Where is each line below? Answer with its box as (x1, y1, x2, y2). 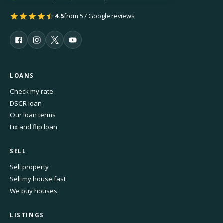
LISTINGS (10, 211, 44, 219)
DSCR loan (10, 99, 42, 108)
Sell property (10, 162, 49, 172)
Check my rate (10, 87, 53, 96)
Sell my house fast (10, 174, 66, 184)
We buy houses (10, 186, 57, 196)
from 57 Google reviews (64, 11, 135, 21)
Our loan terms (10, 111, 56, 120)
